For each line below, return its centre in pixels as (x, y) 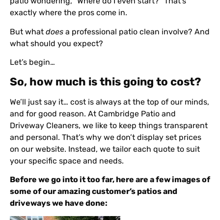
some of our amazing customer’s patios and (94, 191)
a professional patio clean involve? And (137, 31)
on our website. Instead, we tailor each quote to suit (105, 149)
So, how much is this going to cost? (105, 82)
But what (28, 31)
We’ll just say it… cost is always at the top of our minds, (110, 102)
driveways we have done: (59, 203)
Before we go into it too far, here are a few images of (110, 179)
